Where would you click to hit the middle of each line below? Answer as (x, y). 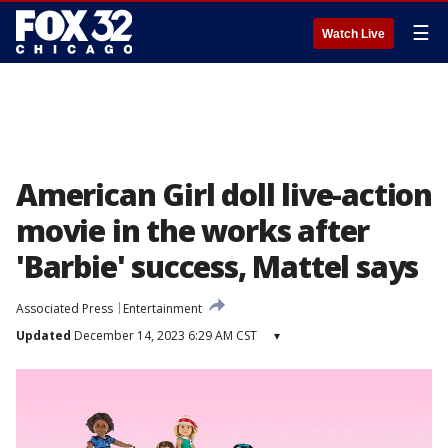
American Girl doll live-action (224, 194)
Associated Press (64, 308)
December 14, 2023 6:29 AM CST (164, 335)
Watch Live (353, 34)
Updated (43, 335)
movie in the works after (193, 230)
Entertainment (162, 308)
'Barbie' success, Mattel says (217, 266)
